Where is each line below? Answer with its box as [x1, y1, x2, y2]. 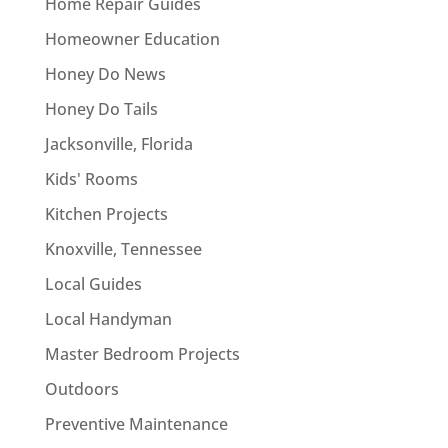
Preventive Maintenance [44, 412, 228, 435]
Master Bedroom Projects [44, 342, 240, 365]
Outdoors [44, 377, 119, 400]
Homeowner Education [44, 27, 220, 50]
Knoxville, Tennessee [44, 237, 202, 260]
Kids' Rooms [44, 167, 138, 190]
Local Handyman [44, 307, 172, 330]
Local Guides [44, 272, 142, 295]
